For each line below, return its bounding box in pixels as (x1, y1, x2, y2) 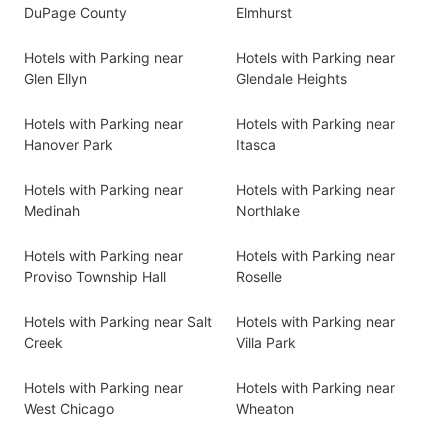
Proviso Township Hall (24, 268, 166, 285)
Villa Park (236, 334, 296, 351)
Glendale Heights (236, 70, 347, 87)
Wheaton (236, 400, 294, 417)
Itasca (236, 136, 276, 153)
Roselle (236, 268, 282, 285)
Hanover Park (24, 136, 113, 153)
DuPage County (24, 4, 127, 21)
